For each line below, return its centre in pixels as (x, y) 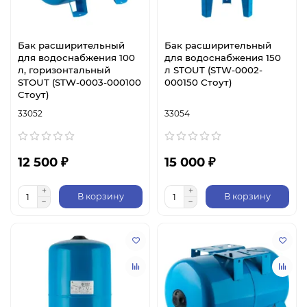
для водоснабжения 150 (223, 57)
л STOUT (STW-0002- (213, 70)
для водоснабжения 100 (76, 57)
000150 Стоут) (198, 82)
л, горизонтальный (64, 70)
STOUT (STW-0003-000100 (79, 82)
